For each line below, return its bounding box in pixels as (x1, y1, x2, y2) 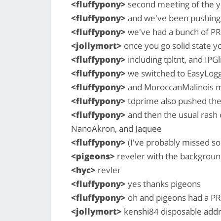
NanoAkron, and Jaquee (71, 122, 162, 134)
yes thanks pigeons (126, 178, 201, 189)
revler (96, 164, 121, 176)
